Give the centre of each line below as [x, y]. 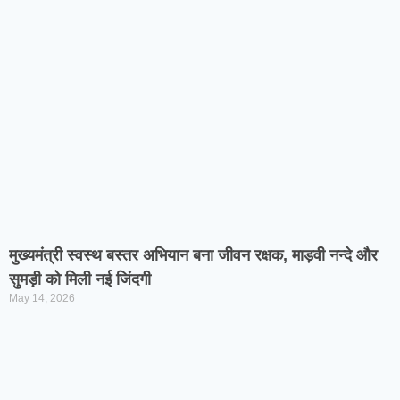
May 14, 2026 [42, 298]
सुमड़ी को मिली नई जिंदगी [80, 279]
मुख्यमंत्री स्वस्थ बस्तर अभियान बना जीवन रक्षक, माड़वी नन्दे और [193, 255]
